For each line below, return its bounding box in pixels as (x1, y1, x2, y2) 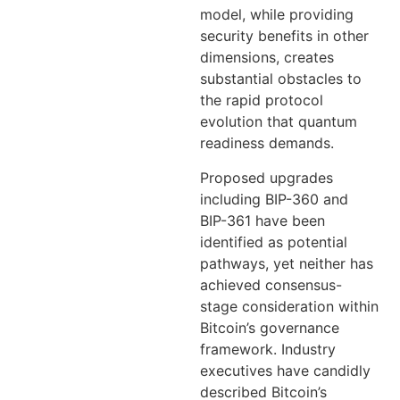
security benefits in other (200, 27, 369, 46)
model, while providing (200, 5, 354, 24)
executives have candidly (200, 361, 371, 379)
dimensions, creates (200, 48, 334, 67)
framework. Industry (200, 339, 336, 358)
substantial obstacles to (200, 70, 362, 88)
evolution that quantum (200, 112, 357, 131)
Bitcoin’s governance (200, 318, 339, 337)
